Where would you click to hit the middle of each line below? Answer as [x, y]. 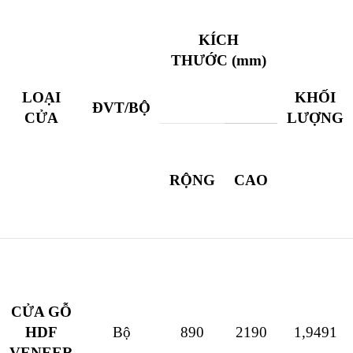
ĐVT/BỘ [121, 108]
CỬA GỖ [41, 312]
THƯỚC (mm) [219, 61]
